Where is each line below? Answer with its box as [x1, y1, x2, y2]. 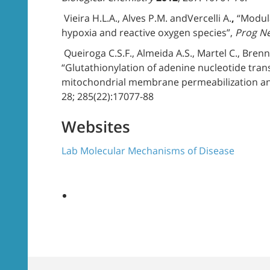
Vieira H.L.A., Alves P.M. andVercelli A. [61, 11, 231, 25]
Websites [61, 116, 130, 137]
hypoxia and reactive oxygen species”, [61, 26, 235, 39]
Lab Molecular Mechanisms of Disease [61, 144, 234, 157]
